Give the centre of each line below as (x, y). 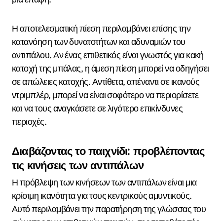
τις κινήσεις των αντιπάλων (78, 165)
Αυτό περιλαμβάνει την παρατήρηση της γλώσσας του (109, 209)
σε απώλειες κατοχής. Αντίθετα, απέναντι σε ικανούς (106, 81)
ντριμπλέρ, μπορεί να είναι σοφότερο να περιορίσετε (105, 95)
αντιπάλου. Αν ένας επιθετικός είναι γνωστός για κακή (108, 55)
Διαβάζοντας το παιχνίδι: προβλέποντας (108, 151)
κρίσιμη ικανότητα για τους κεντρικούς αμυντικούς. (102, 196)
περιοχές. (29, 121)
